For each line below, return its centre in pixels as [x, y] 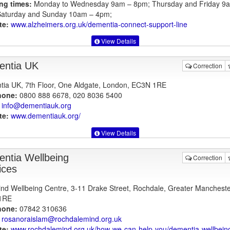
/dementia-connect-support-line [136, 24]
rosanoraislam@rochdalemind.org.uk [61, 218]
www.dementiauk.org [44, 116]
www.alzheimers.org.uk [48, 24]
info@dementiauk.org [36, 106]
